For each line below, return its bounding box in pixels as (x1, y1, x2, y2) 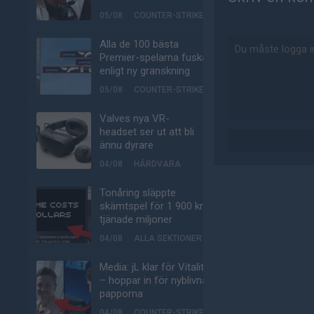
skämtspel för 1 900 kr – (100, 200, 212, 212)
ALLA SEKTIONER (134, 233, 202, 243)
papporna (100, 287, 143, 300)
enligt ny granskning (100, 64, 190, 77)
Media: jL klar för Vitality (100, 261, 209, 273)
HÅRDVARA (134, 159, 181, 169)
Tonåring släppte (100, 186, 176, 199)
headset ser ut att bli (100, 125, 194, 138)
